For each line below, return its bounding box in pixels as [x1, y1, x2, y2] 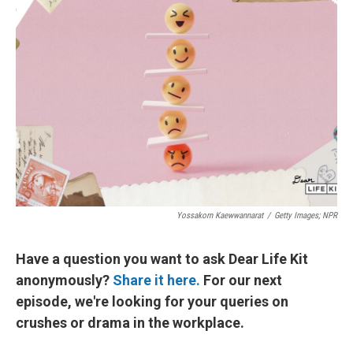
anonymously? [16, 272, 113, 288]
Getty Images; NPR [274, 210, 337, 221]
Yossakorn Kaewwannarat [176, 210, 263, 221]
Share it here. [113, 272, 200, 288]
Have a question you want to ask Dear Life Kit [16, 251, 308, 267]
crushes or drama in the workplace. [16, 314, 244, 331]
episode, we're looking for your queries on [16, 293, 288, 310]
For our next [200, 272, 282, 288]
